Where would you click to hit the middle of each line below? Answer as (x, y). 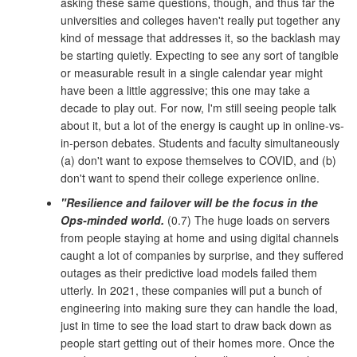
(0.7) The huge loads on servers (247, 220)
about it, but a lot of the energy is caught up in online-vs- (202, 125)
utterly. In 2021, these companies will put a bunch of (191, 290)
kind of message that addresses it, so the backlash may (200, 37)
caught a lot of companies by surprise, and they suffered (202, 255)
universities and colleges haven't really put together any (200, 20)
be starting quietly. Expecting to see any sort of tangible (200, 55)
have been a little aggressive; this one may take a (185, 90)
